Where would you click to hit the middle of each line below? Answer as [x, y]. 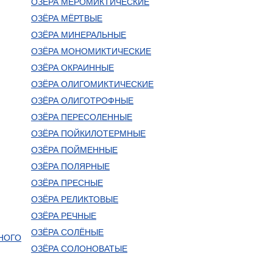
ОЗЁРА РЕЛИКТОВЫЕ [74, 199]
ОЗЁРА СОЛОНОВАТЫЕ [79, 249]
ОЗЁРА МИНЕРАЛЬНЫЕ [78, 35]
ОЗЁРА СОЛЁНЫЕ [67, 232]
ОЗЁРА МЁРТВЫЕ [66, 18]
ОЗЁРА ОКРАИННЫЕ [72, 68]
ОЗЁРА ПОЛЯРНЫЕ [70, 166]
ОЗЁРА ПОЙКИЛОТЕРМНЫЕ [88, 133]
